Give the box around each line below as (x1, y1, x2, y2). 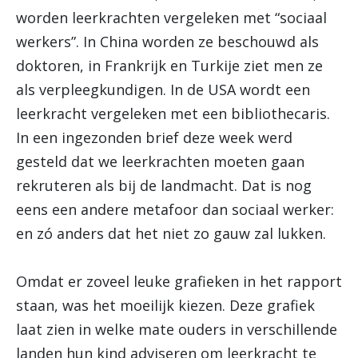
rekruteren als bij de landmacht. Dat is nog (16, 176, 312, 195)
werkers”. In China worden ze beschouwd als (16, 32, 319, 51)
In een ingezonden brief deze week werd (16, 128, 292, 147)
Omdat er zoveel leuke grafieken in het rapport (16, 272, 342, 291)
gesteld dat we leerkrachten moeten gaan (16, 152, 304, 171)
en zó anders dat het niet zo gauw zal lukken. (16, 224, 326, 243)
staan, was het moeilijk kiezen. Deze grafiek (16, 296, 315, 315)
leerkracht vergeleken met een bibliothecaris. (16, 104, 330, 123)
